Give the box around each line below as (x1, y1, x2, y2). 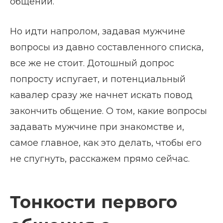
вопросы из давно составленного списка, (10, 42, 204, 53)
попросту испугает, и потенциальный (10, 74, 186, 85)
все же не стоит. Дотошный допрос (10, 58, 174, 69)
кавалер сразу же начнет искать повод (10, 90, 193, 101)
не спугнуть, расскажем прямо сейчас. (10, 153, 190, 164)
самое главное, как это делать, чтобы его (10, 137, 202, 148)
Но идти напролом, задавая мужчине (10, 26, 185, 37)
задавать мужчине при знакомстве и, (10, 121, 184, 132)
